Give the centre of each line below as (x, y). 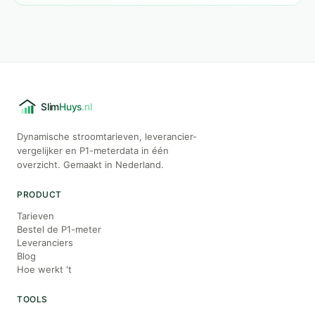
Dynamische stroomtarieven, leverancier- (107, 136)
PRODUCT (39, 194)
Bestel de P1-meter (59, 229)
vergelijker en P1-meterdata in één (93, 150)
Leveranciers (45, 243)
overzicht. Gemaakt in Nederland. (90, 165)
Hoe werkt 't (44, 269)
